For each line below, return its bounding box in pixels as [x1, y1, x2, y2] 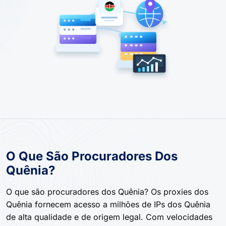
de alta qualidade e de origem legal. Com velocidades [6, 211, 212, 222]
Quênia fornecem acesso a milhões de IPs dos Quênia [6, 199, 210, 209]
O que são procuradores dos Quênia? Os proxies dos [6, 186, 208, 197]
